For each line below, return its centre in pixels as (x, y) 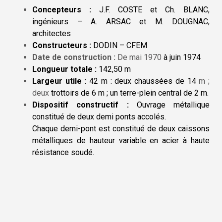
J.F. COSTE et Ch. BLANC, (150, 9)
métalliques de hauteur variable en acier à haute (121, 140)
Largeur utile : (59, 81)
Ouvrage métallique (169, 105)
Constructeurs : (62, 45)
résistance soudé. (63, 152)
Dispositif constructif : (81, 105)
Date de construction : (74, 57)
